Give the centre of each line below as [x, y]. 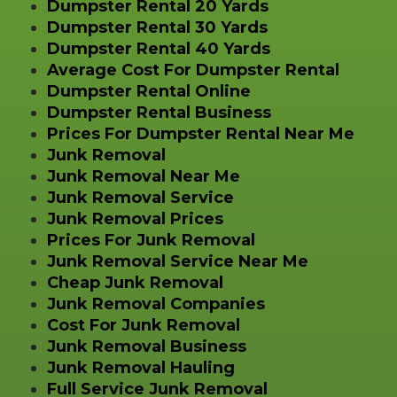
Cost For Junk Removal [143, 325]
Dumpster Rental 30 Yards [157, 27]
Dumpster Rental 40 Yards [158, 48]
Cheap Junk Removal [135, 282]
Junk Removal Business [146, 346]
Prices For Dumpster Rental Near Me [200, 133]
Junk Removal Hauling [140, 367]
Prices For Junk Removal [151, 240]
